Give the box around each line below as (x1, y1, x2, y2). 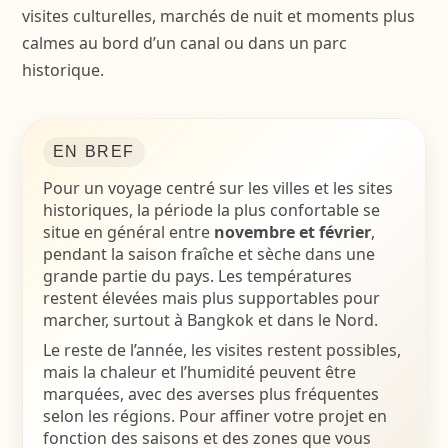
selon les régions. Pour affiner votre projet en (42, 405, 387, 427)
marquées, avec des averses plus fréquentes (42, 383, 379, 405)
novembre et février (213, 221, 371, 243)
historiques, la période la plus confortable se (42, 199, 380, 221)
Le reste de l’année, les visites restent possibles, (42, 339, 401, 361)
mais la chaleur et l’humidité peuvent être (42, 361, 356, 383)
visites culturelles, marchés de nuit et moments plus (21, 5, 415, 27)
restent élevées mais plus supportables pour (42, 287, 380, 309)
